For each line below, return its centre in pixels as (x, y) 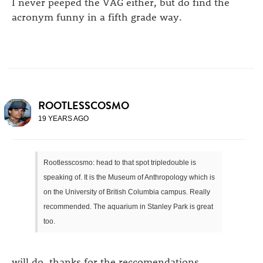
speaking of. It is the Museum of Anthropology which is (129, 177)
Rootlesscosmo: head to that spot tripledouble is (120, 162)
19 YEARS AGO (63, 119)
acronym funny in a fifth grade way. (97, 17)
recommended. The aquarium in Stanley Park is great (128, 206)
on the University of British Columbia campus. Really (127, 192)
